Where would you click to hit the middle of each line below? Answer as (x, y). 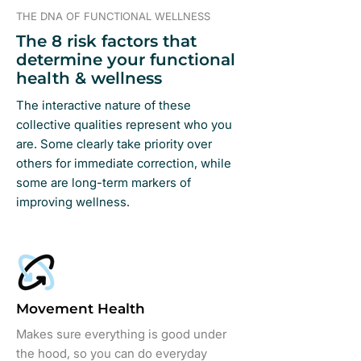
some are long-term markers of (104, 183)
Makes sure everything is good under (121, 334)
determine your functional (126, 60)
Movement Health (81, 309)
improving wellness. (73, 202)
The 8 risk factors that (106, 41)
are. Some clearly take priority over (114, 144)
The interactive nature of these (104, 105)
